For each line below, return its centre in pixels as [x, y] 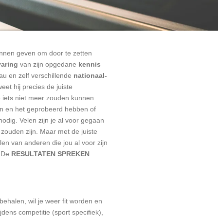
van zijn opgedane [49, 64]
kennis [90, 64]
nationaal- [90, 75]
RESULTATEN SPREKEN [50, 154]
